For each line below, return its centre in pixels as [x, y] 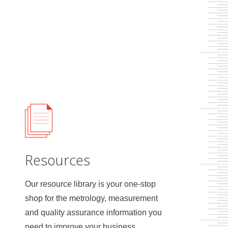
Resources [57, 160]
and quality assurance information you [93, 213]
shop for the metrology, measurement [91, 198]
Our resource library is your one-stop [90, 184]
